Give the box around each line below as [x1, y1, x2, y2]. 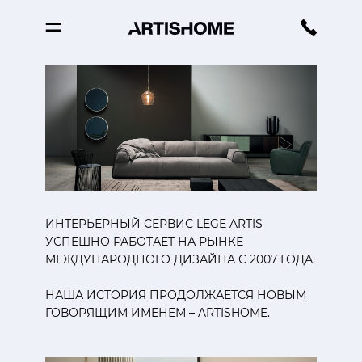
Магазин [44, 57, 162, 89]
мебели [44, 77, 148, 108]
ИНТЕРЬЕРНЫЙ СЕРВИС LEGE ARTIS [45, 217, 263, 232]
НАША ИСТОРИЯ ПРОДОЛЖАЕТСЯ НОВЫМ [45, 288, 306, 303]
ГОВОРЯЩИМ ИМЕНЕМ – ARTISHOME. [45, 305, 270, 321]
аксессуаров [44, 116, 213, 147]
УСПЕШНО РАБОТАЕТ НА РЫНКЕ [45, 234, 243, 250]
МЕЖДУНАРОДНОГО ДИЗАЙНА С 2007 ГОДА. [45, 252, 315, 267]
